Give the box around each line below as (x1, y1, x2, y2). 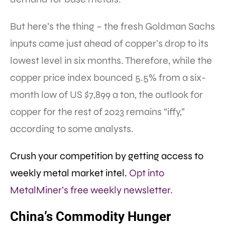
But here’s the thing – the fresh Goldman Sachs (10, 20, 215, 33)
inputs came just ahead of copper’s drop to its (10, 37, 208, 50)
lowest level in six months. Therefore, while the (10, 54, 212, 67)
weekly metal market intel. (10, 167, 129, 180)
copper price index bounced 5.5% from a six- (10, 71, 206, 84)
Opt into (129, 167, 164, 180)
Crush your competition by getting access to (10, 150, 203, 163)
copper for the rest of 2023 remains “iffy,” (10, 105, 185, 119)
